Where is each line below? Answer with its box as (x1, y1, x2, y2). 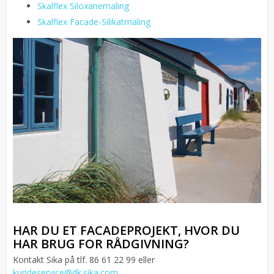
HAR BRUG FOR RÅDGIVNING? (13, 235, 189, 253)
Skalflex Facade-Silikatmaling (37, 15, 150, 28)
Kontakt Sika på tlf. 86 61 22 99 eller (13, 254, 155, 266)
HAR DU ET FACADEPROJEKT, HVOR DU (13, 222, 240, 239)
